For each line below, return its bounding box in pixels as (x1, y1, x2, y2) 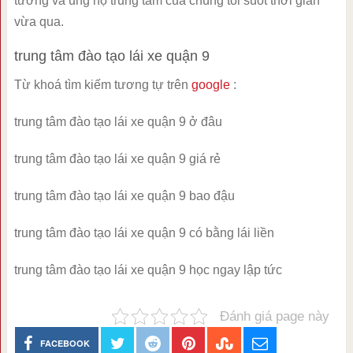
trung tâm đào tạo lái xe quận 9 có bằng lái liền (13, 226, 274, 240)
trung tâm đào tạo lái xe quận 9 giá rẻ (13, 152, 221, 166)
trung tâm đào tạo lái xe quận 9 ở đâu (13, 115, 222, 129)
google (191, 78, 230, 92)
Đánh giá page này (220, 309, 330, 325)
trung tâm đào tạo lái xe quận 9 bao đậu (13, 189, 235, 203)
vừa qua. (13, 15, 64, 29)
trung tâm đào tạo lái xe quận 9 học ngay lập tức (13, 263, 282, 277)
